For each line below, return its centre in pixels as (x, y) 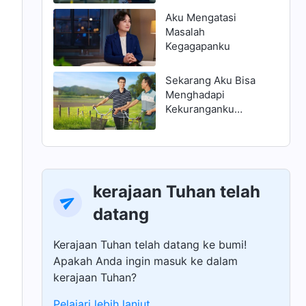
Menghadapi (195, 95)
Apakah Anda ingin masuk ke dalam (146, 261)
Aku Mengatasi (200, 18)
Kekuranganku (199, 109)
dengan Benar (199, 124)
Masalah (185, 32)
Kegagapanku (197, 46)
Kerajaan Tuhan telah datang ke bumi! (150, 244)
